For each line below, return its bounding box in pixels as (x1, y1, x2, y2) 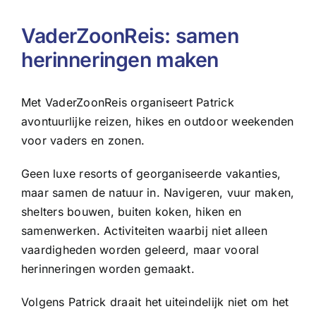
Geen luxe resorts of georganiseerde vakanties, (20, 166, 281, 181)
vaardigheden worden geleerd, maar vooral (20, 243, 260, 257)
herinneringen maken (20, 47, 219, 73)
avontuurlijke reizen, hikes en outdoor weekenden (20, 114, 294, 129)
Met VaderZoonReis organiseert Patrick (20, 95, 234, 110)
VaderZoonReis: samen (20, 23, 239, 49)
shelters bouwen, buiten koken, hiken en (20, 205, 242, 219)
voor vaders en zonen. (20, 133, 145, 148)
